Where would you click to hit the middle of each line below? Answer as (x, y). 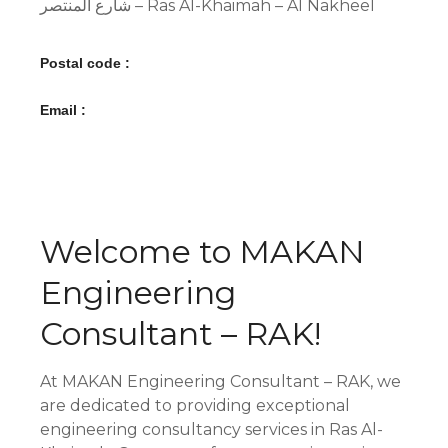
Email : (63, 109)
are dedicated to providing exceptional (195, 406)
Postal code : (85, 62)
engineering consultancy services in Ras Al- (211, 430)
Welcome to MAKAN (202, 252)
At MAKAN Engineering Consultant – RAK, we (220, 382)
